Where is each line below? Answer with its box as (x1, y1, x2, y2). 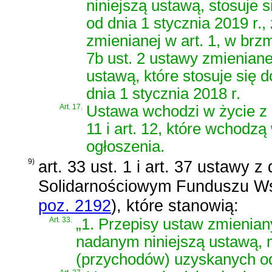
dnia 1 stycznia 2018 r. (86, 84, 240, 102)
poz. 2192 (38, 196, 111, 216)
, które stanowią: (117, 196, 239, 216)
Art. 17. (59, 102, 83, 111)
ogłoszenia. (86, 137, 165, 155)
